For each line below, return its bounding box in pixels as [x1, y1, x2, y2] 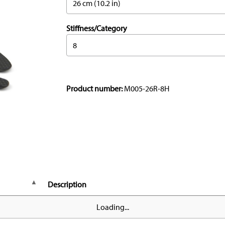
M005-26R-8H [124, 83, 169, 94]
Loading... [96, 202, 129, 212]
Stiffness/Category [66, 23, 127, 34]
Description [48, 179, 86, 190]
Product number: [66, 83, 124, 94]
